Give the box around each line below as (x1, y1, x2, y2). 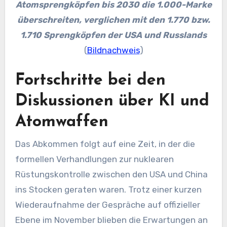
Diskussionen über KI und (15, 93, 209, 110)
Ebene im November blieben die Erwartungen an (15, 214, 208, 225)
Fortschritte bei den (15, 72, 166, 89)
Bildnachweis (87, 45, 140, 55)
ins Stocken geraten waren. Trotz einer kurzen (15, 184, 202, 195)
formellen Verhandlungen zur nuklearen (15, 154, 174, 164)
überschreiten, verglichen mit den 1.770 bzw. (17, 14, 210, 25)
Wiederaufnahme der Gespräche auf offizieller (15, 199, 200, 210)
